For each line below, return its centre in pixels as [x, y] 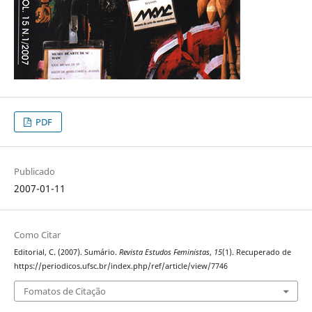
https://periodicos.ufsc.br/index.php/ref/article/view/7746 [120, 266]
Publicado [34, 172]
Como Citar [37, 235]
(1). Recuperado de [256, 252]
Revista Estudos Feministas [164, 252]
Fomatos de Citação [64, 291]
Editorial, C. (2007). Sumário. [66, 252]
